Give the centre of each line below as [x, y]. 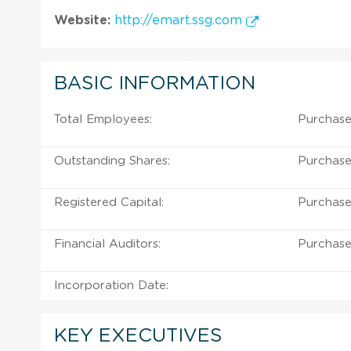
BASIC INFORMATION [155, 83]
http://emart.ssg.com [180, 20]
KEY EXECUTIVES [138, 336]
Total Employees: [103, 119]
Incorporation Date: [111, 285]
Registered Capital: [109, 202]
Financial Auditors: [107, 244]
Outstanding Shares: [112, 161]
